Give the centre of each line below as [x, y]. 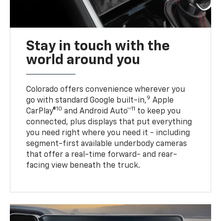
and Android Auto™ [97, 111]
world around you [83, 60]
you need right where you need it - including [108, 133]
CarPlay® [41, 111]
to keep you [158, 111]
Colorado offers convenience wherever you [106, 90]
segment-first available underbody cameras [107, 144]
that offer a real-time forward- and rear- [102, 155]
